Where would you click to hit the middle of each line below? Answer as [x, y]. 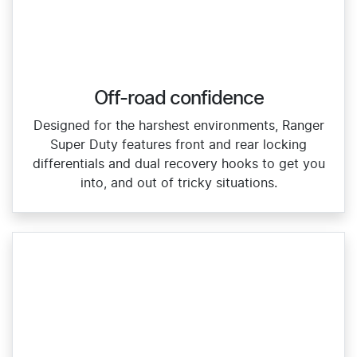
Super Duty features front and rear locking [178, 145]
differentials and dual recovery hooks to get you [178, 164]
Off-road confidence [178, 98]
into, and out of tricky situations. [178, 183]
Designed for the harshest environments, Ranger [178, 126]
